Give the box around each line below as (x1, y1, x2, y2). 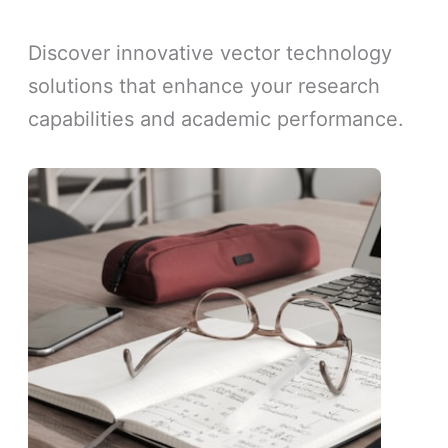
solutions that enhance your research (28, 73, 381, 98)
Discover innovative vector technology (28, 40, 393, 65)
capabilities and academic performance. (28, 106, 405, 131)
